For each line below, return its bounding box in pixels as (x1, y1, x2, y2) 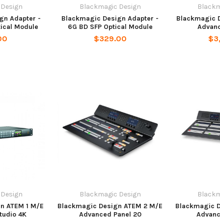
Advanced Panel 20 (79, 210, 141, 219)
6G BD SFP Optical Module (67, 22, 153, 31)
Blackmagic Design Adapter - (61, 14, 159, 23)
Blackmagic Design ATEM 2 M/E (57, 201, 163, 210)
